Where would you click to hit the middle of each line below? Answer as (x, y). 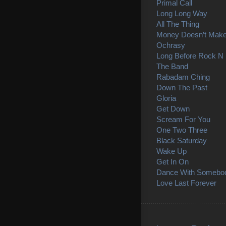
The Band (172, 66)
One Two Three (182, 130)
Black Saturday (182, 140)
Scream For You (183, 119)
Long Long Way (182, 13)
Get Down (173, 108)
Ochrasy (171, 45)
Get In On (173, 161)
